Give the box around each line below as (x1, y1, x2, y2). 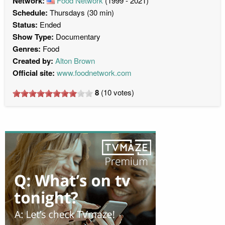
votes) (111, 86, 134, 97)
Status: (13, 19, 38, 30)
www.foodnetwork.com (57, 67, 132, 78)
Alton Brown (55, 55, 95, 66)
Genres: (13, 43, 41, 54)
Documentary (56, 31, 100, 42)
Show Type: (13, 31, 56, 42)
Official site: (13, 67, 55, 78)
